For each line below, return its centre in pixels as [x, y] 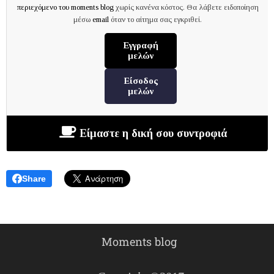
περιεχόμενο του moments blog [65, 7]
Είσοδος [140, 80]
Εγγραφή [140, 45]
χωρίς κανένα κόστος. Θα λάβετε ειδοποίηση [186, 7]
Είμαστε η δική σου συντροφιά [152, 133]
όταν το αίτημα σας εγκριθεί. [155, 19]
